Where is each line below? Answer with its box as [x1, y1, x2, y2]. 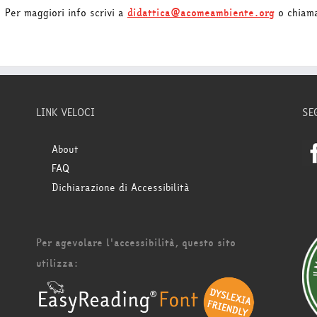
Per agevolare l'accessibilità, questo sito [35, 235, 236, 250]
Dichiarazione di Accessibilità [51, 180, 190, 195]
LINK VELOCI [35, 105, 95, 120]
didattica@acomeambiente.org [127, 5, 275, 21]
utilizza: [35, 255, 79, 271]
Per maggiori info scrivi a [5, 5, 127, 21]
